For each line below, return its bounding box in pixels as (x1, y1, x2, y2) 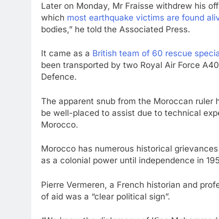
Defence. (41, 72, 77, 82)
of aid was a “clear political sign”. (41, 191, 170, 201)
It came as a (41, 48, 92, 58)
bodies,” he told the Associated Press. (41, 24, 190, 34)
